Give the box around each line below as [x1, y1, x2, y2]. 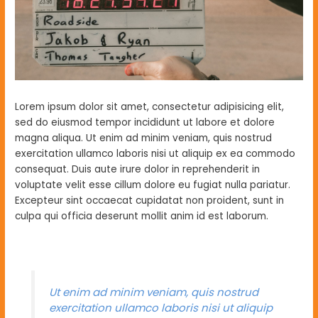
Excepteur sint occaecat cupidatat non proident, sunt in [15, 194, 285, 208]
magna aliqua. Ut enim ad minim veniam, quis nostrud [15, 131, 273, 146]
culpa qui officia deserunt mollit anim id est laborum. [15, 209, 269, 224]
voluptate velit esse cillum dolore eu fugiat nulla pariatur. [15, 178, 291, 192]
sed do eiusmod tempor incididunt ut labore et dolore [15, 116, 275, 130]
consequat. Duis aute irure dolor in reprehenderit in [15, 163, 261, 177]
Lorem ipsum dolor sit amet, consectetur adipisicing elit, [15, 100, 285, 114]
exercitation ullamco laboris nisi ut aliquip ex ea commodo [15, 147, 296, 161]
